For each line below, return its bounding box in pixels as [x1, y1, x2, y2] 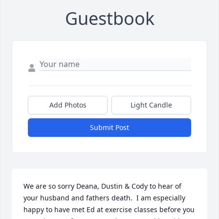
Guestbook [65, 6, 154, 31]
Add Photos [49, 100, 87, 110]
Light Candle [131, 100, 172, 110]
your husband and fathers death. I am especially [23, 193, 185, 203]
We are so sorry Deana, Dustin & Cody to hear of [23, 181, 181, 191]
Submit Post [90, 123, 129, 132]
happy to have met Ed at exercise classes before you [23, 205, 195, 215]
